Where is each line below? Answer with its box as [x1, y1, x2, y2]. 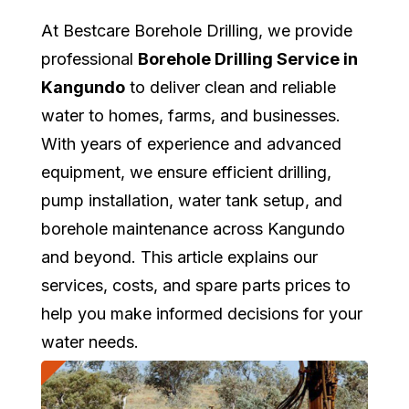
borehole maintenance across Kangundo [41, 218, 345, 238]
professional [41, 48, 138, 68]
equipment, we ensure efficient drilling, [41, 162, 331, 182]
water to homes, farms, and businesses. [41, 105, 341, 125]
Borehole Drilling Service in [138, 48, 358, 68]
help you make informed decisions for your [41, 303, 362, 323]
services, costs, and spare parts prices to [41, 275, 351, 295]
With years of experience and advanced [41, 133, 341, 153]
